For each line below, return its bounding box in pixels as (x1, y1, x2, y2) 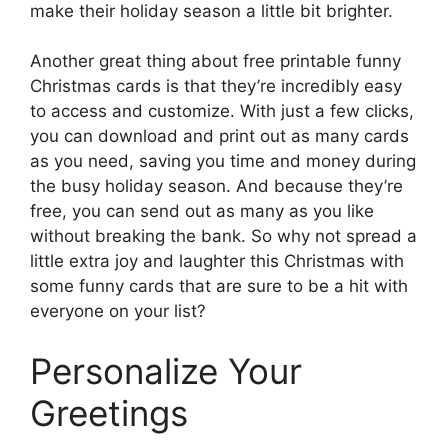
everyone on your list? (30, 301, 206, 321)
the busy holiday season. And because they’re (30, 176, 403, 196)
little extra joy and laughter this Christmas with (30, 251, 404, 271)
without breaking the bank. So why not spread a (30, 226, 417, 246)
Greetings (30, 391, 188, 434)
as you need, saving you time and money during (30, 151, 416, 171)
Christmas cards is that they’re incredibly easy (30, 76, 402, 96)
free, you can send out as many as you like (30, 201, 374, 221)
